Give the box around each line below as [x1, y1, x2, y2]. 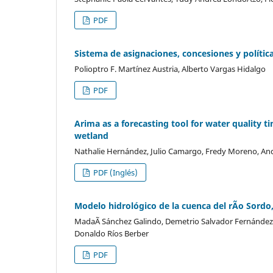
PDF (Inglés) [91, 166, 138, 178]
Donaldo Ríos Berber [74, 227, 149, 239]
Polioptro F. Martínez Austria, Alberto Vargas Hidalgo [74, 63, 266, 74]
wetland [74, 129, 108, 141]
